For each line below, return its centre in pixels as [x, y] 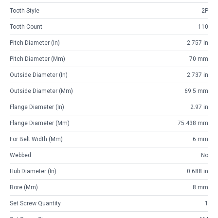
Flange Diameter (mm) [40, 123]
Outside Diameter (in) [39, 75]
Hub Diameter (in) [33, 172]
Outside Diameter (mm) [41, 91]
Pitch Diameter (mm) [37, 59]
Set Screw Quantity [35, 204]
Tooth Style [25, 11]
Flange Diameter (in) [37, 107]
